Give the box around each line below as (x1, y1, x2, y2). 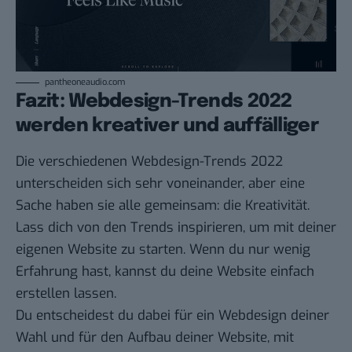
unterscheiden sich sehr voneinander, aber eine (16, 174, 305, 193)
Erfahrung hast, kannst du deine (16, 262, 217, 281)
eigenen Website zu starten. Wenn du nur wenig (16, 240, 310, 259)
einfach (266, 262, 314, 281)
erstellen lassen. (16, 284, 116, 303)
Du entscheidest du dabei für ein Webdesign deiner (16, 306, 329, 325)
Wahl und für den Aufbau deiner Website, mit (16, 328, 294, 347)
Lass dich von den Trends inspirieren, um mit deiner (16, 218, 336, 237)
